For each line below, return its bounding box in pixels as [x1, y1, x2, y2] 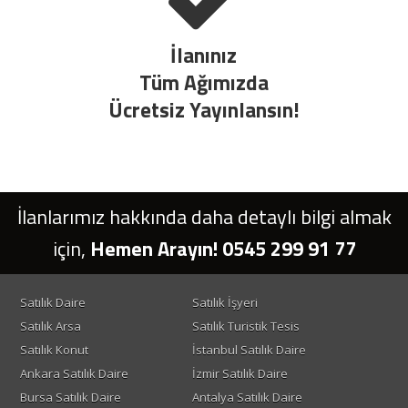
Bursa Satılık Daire [19, 389, 121, 406]
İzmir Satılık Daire [191, 365, 288, 382]
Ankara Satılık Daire [19, 365, 128, 382]
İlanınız [170, 39, 238, 72]
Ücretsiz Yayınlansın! [107, 94, 300, 127]
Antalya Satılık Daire [191, 389, 302, 406]
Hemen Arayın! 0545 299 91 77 [89, 233, 356, 265]
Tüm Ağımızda [138, 66, 269, 99]
